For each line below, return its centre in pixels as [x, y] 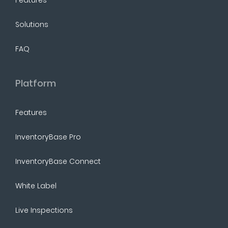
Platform [36, 83]
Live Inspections [44, 210]
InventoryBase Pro [48, 137]
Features [31, 112]
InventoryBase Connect [58, 161]
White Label [36, 186]
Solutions [32, 24]
